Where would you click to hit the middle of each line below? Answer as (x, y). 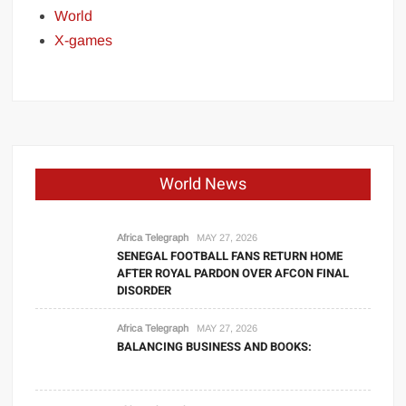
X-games (84, 41)
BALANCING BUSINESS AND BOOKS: (215, 347)
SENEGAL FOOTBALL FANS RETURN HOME (230, 256)
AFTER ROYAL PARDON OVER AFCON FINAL (233, 274)
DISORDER (145, 291)
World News (203, 185)
